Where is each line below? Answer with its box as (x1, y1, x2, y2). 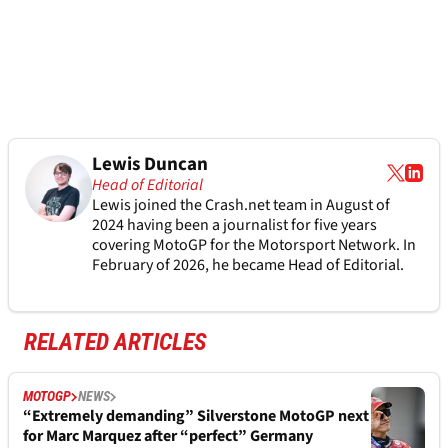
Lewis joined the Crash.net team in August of (91, 194, 390, 217)
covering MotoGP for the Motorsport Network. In (91, 234, 416, 257)
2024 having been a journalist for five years (91, 214, 377, 237)
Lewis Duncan (91, 151, 208, 179)
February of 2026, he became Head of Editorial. (91, 254, 407, 277)
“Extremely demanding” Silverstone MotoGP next (23, 405, 369, 428)
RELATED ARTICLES (24, 328, 207, 357)
